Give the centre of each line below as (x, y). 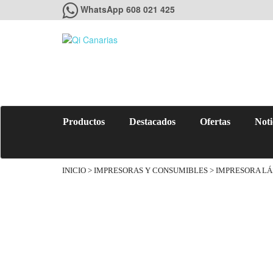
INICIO (74, 171)
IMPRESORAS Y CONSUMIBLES (151, 171)
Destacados (152, 122)
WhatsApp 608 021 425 (128, 9)
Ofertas (215, 122)
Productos (84, 122)
